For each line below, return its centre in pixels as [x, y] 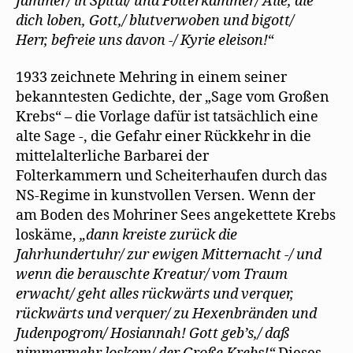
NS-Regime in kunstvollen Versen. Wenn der [165, 196]
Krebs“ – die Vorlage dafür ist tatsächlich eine [167, 117]
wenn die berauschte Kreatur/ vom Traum [152, 275]
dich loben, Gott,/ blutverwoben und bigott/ [155, 20]
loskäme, [48, 235]
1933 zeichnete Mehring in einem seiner [151, 78]
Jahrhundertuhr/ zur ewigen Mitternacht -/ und [169, 255]
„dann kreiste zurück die [158, 235]
